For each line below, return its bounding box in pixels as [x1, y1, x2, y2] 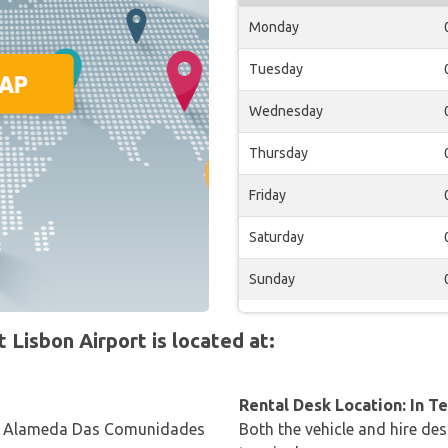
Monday [249, 19, 299, 35]
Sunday [249, 271, 295, 287]
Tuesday [249, 61, 303, 77]
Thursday [249, 145, 308, 161]
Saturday [249, 229, 304, 245]
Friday [249, 187, 286, 203]
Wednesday [249, 103, 323, 119]
